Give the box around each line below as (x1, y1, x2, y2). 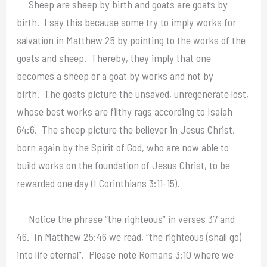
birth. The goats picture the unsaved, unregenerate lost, (17, 86, 249, 100)
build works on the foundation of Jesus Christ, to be (17, 158, 231, 172)
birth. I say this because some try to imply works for (17, 15, 237, 29)
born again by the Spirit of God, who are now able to (17, 140, 229, 154)
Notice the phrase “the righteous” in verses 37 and (17, 212, 235, 225)
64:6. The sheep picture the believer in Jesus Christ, (17, 122, 235, 136)
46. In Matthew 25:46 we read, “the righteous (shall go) (17, 229, 242, 243)
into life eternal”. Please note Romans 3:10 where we (17, 247, 234, 261)
